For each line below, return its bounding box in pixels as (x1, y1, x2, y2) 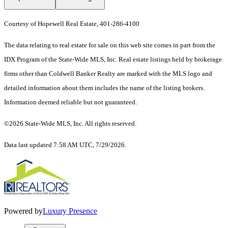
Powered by (4, 207, 43, 216)
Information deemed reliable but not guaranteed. (4, 98, 137, 106)
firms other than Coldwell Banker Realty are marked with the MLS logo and (4, 70, 212, 78)
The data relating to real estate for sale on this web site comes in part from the (4, 41, 215, 49)
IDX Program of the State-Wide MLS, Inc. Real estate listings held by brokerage (4, 55, 222, 64)
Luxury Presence (43, 207, 97, 216)
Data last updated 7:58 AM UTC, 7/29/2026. (4, 141, 126, 149)
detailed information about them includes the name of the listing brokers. (4, 84, 205, 92)
